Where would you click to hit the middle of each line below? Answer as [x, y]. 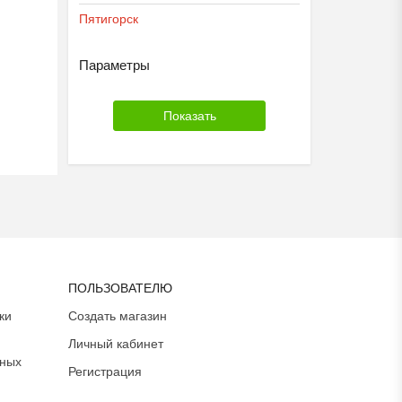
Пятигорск [109, 19]
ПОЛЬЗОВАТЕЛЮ [120, 288]
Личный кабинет [116, 344]
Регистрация [105, 371]
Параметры [114, 65]
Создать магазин [118, 316]
